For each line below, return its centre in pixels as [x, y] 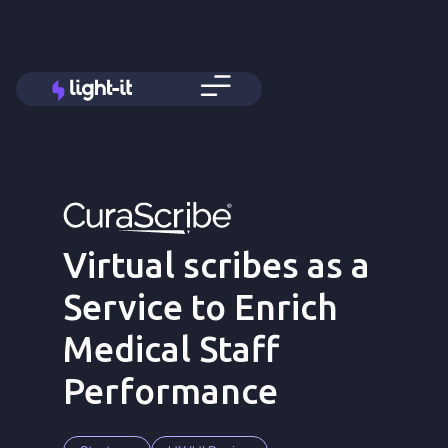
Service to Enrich [200, 307]
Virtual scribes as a [216, 265]
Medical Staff [170, 349]
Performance [170, 391]
